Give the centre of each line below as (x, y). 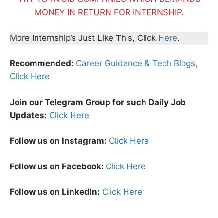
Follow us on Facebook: (57, 166)
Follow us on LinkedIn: (55, 192)
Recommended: (42, 64)
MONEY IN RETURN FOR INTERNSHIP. (109, 12)
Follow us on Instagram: (58, 141)
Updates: (28, 115)
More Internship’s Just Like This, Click (84, 38)
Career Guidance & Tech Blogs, (137, 64)
